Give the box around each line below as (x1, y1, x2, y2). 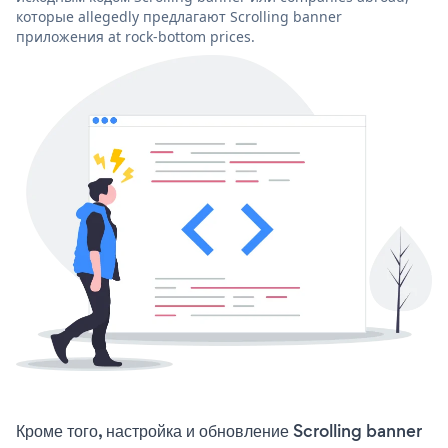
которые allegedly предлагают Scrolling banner (16, 7, 342, 27)
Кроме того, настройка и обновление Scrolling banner (16, 419, 422, 444)
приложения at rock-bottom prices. (16, 27, 255, 47)
